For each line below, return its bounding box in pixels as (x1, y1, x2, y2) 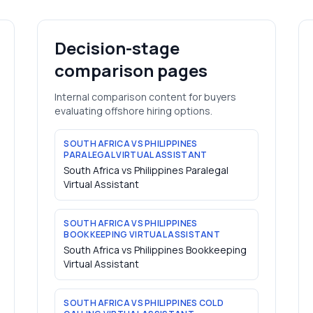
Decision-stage (54, 36, 180, 59)
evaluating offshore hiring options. (54, 104, 213, 117)
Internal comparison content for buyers (54, 90, 237, 103)
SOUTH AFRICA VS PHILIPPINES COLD (64, 297, 224, 309)
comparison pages (54, 59, 208, 82)
